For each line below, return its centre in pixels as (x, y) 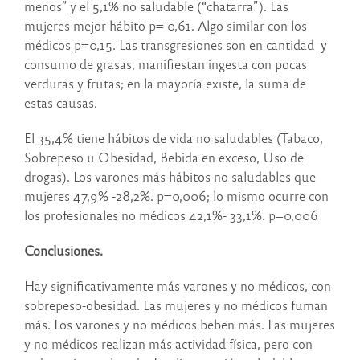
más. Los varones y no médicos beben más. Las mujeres (180, 325)
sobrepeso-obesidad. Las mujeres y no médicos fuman (176, 305)
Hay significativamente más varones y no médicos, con (178, 286)
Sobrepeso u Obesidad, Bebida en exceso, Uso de (164, 157)
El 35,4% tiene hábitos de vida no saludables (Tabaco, (174, 138)
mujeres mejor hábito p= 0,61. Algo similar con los (166, 26)
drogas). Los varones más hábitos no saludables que (170, 177)
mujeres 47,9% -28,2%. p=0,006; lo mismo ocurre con (178, 196)
